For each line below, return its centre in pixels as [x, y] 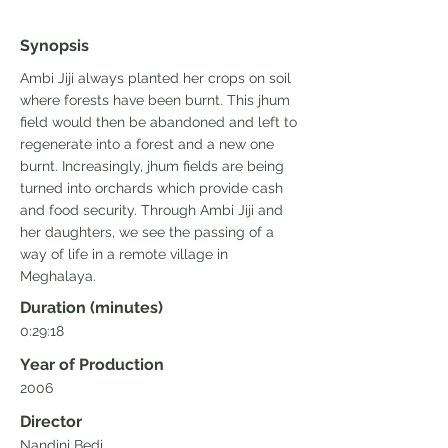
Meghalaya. [58, 276]
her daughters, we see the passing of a [147, 232]
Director [51, 421]
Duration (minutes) [91, 307]
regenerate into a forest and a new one [147, 144]
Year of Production [92, 364]
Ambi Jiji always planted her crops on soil [155, 78]
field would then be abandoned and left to [158, 122]
